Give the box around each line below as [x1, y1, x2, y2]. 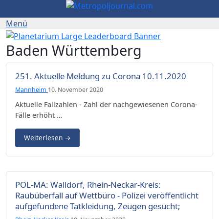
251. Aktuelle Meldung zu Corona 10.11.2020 [15, 70, 186, 82]
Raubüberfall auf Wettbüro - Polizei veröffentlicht [15, 189, 198, 201]
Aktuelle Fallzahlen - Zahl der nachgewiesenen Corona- [15, 99, 197, 109]
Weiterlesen [24, 132, 65, 142]
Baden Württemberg [6, 40, 142, 60]
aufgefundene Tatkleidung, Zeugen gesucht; [15, 200, 180, 212]
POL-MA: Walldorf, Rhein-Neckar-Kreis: [15, 178, 161, 190]
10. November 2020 [48, 85, 103, 94]
